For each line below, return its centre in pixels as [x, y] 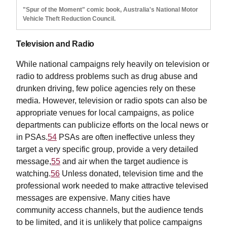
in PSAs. [32, 137]
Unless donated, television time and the [131, 174]
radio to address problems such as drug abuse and [107, 77]
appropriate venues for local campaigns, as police [105, 113]
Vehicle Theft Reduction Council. [69, 19]
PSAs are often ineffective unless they [126, 137]
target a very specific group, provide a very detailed [107, 149]
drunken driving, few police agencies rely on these [106, 89]
